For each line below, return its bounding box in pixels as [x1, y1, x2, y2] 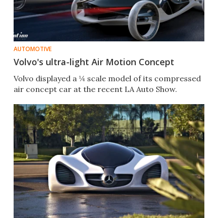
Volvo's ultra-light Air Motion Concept [14, 56, 174, 68]
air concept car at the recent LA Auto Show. [14, 84, 177, 94]
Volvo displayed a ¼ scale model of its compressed [14, 73, 201, 84]
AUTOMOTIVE [14, 45, 52, 54]
